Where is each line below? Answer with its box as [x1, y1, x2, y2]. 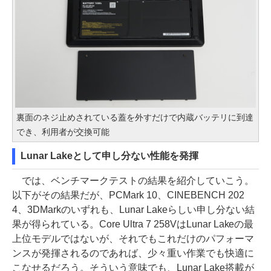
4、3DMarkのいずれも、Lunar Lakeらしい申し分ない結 [12, 204, 255, 215]
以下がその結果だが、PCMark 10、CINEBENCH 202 [12, 190, 244, 201]
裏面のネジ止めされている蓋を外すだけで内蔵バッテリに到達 [16, 113, 253, 123]
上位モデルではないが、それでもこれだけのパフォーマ [12, 233, 254, 244]
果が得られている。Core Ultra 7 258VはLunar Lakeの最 [12, 219, 254, 230]
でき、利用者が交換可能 [16, 127, 109, 137]
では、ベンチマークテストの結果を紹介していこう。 [12, 175, 254, 186]
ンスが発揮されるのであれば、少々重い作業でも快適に [12, 248, 254, 259]
